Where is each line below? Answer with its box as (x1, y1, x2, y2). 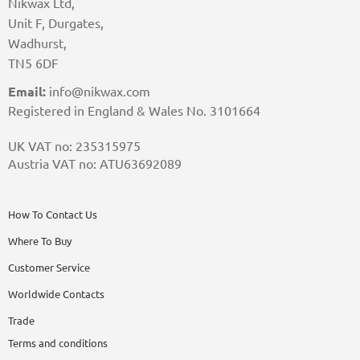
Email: (8, 84, 46, 99)
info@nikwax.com (46, 84, 150, 99)
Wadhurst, (8, 35, 67, 51)
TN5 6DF (8, 55, 59, 71)
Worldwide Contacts (8, 288, 104, 300)
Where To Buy (8, 235, 72, 247)
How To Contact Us (8, 209, 97, 220)
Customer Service (8, 262, 90, 273)
